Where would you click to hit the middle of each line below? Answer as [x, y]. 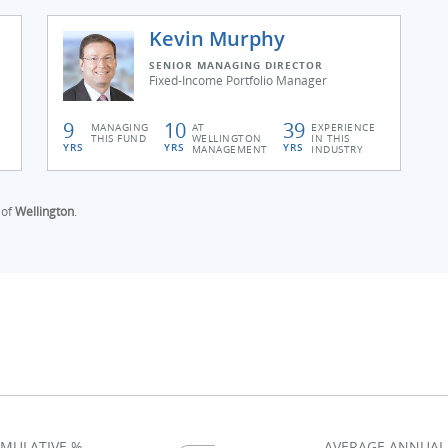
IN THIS [330, 138]
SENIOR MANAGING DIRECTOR [236, 65]
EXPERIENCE [343, 127]
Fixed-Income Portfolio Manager [238, 80]
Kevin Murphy [217, 38]
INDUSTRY [337, 149]
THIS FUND [118, 138]
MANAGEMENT [229, 149]
